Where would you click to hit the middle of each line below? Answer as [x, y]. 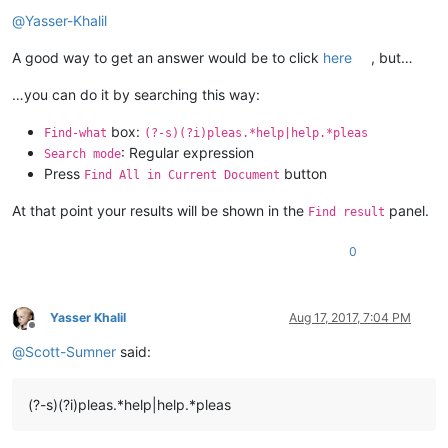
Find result [346, 212]
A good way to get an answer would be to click [167, 58]
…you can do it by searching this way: [136, 95]
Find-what [75, 133]
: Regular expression [187, 153]
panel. [407, 211]
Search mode [82, 154]
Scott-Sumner [70, 352]
